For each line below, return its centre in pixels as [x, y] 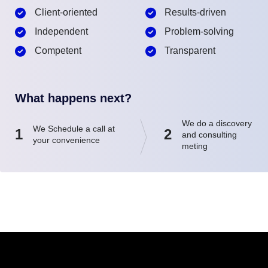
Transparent [190, 50]
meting [196, 146]
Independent [61, 31]
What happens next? [73, 98]
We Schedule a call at [74, 129]
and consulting [210, 134]
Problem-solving [199, 31]
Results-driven [195, 12]
